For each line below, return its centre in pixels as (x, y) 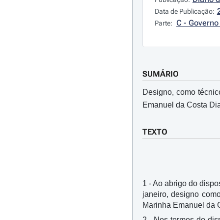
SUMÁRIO (160, 74)
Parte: (164, 23)
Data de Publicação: (184, 11)
